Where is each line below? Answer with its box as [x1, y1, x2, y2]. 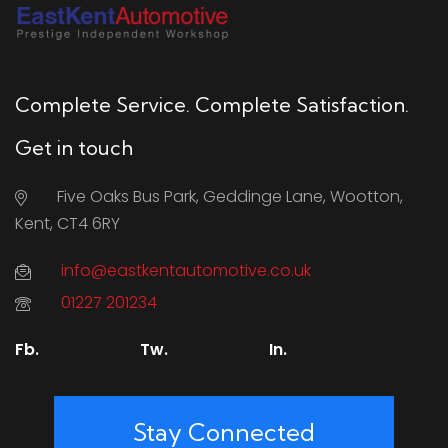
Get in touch [15, 135, 133, 161]
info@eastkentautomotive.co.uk [61, 259, 311, 283]
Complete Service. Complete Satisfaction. [15, 92, 409, 118]
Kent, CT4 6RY [15, 212, 120, 236]
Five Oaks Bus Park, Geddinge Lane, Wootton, [57, 185, 403, 209]
